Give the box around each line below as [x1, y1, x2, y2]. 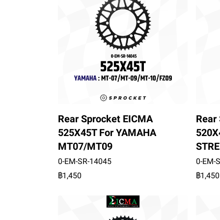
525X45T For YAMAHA [58, 127, 156, 139]
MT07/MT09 [58, 140, 112, 153]
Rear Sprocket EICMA [58, 113, 153, 125]
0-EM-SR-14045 [58, 157, 111, 166]
